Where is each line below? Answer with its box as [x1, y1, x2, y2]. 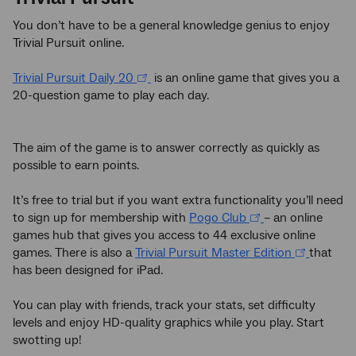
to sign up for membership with [13, 209, 189, 226]
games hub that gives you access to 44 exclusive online [13, 226, 315, 243]
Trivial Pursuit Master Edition [135, 244, 292, 261]
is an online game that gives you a [151, 69, 339, 86]
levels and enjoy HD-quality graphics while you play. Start [13, 314, 324, 331]
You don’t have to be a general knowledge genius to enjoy [13, 17, 330, 33]
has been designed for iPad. [13, 261, 163, 278]
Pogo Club [189, 209, 246, 226]
